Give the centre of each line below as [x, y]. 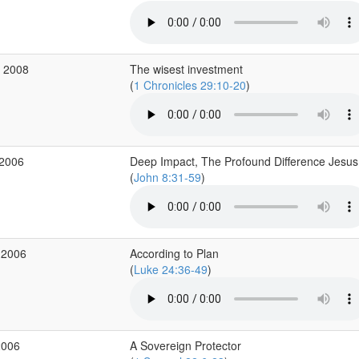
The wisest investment [186, 69]
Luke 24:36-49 [170, 269]
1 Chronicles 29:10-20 [190, 85]
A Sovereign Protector [185, 345]
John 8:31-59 [167, 177]
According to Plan [174, 253]
